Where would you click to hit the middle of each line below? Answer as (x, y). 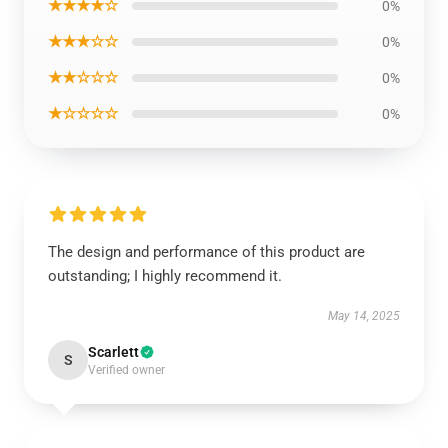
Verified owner (126, 370)
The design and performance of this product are (206, 252)
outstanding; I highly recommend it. (165, 276)
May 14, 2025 (364, 316)
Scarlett (113, 352)
